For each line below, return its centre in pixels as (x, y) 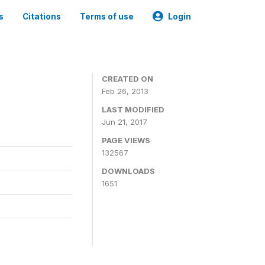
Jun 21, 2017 (125, 122)
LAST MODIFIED (133, 109)
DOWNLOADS (128, 171)
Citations (42, 17)
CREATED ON (127, 79)
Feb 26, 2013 (125, 91)
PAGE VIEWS (126, 140)
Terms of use (107, 17)
